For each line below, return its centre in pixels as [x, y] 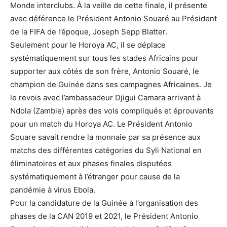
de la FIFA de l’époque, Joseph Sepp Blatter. [89, 32]
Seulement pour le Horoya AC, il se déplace [88, 45]
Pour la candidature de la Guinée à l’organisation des [104, 203]
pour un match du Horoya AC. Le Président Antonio [101, 124]
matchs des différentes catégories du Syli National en [106, 150]
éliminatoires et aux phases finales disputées [91, 163]
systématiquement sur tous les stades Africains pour [104, 58]
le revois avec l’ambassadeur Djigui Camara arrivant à [105, 98]
